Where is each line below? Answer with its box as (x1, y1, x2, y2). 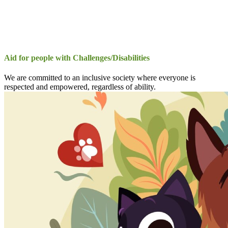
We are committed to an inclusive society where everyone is (4, 73, 195, 82)
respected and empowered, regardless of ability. (4, 82, 156, 91)
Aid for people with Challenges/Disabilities (4, 53, 150, 62)
